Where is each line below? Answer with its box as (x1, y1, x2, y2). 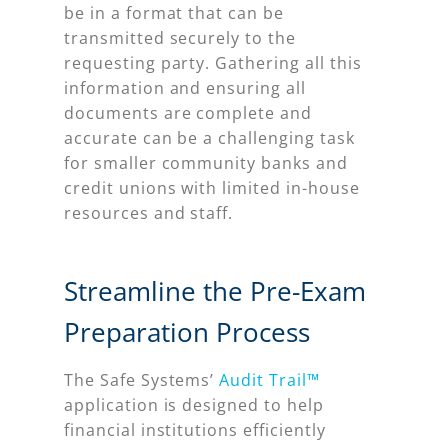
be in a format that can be (64, 2, 284, 25)
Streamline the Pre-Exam (64, 273, 366, 310)
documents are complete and (64, 102, 312, 125)
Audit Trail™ (219, 369, 320, 392)
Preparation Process (64, 314, 310, 351)
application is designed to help (64, 394, 324, 417)
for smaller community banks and (64, 152, 348, 175)
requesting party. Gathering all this (64, 52, 362, 75)
